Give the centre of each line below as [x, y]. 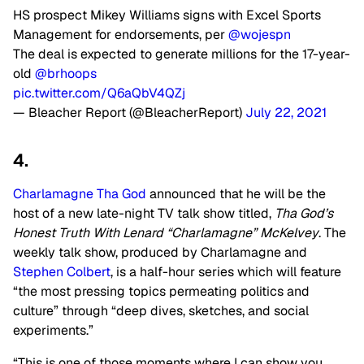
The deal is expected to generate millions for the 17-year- [182, 54]
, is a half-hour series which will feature [226, 272]
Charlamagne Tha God [80, 194]
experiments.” [53, 331]
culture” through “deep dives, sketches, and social [161, 311]
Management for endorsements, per [121, 35]
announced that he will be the [236, 194]
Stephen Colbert [62, 272]
